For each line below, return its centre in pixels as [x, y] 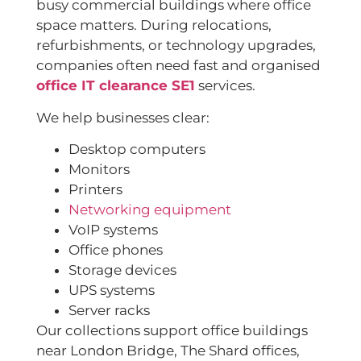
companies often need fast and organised [178, 66]
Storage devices [122, 270]
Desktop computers [137, 149]
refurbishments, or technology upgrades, [176, 46]
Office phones [116, 250]
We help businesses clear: [123, 117]
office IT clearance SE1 [116, 86]
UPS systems [112, 290]
